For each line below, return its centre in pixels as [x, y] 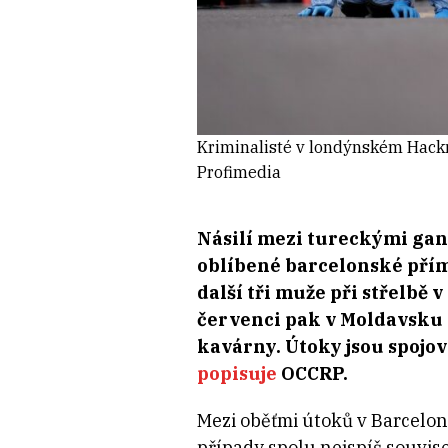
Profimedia [238, 172]
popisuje [236, 374]
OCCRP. [312, 374]
